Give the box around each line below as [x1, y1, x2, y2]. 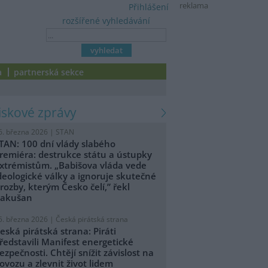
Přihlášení [129, 1, 169, 13]
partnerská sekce [14, 66, 84, 78]
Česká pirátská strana [56, 214, 128, 224]
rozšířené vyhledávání [62, 15, 150, 26]
